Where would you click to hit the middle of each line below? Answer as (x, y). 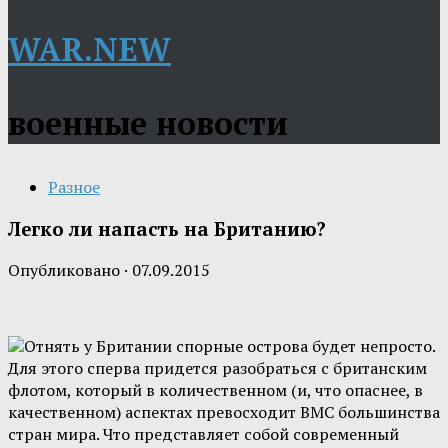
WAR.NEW (89, 49)
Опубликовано (66, 270)
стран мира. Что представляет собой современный (203, 434)
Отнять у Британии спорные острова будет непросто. (229, 346)
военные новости (148, 123)
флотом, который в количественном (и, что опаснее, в (215, 390)
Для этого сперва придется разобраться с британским (217, 368)
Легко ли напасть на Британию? (167, 228)
